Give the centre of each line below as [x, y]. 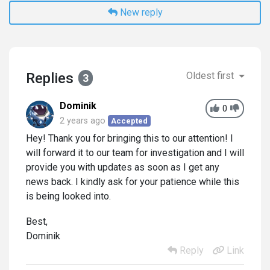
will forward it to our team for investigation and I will [135, 152]
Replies [50, 78]
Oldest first [212, 75]
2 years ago [83, 121]
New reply [140, 12]
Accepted [130, 121]
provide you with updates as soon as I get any [123, 167]
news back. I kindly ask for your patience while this [133, 181]
